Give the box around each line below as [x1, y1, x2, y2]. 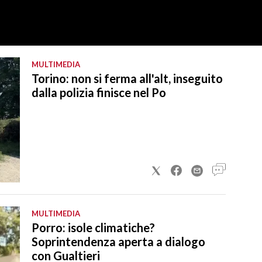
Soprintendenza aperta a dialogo [32, 234, 205, 249]
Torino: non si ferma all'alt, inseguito [32, 71, 223, 85]
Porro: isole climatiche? [32, 220, 155, 235]
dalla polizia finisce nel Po [32, 85, 166, 99]
